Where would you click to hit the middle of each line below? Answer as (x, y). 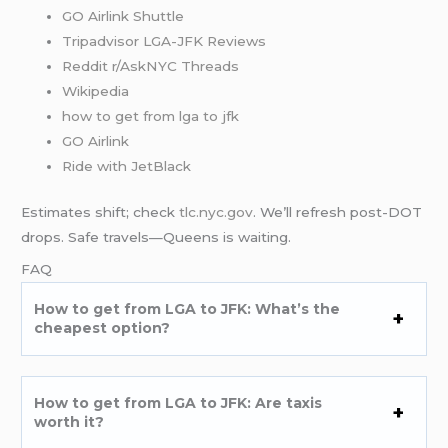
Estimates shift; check (100, 211)
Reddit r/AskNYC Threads (151, 66)
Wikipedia (96, 91)
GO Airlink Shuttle (123, 16)
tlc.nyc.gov (216, 211)
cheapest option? (102, 327)
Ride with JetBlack (127, 166)
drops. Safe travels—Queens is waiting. (156, 236)
